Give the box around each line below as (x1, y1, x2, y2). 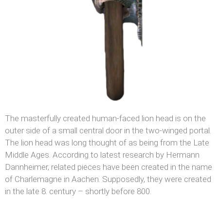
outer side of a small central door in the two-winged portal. (5, 126, 211, 136)
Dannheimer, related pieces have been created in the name (5, 162, 212, 172)
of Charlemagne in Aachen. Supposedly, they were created (5, 174, 211, 184)
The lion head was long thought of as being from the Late (5, 138, 209, 148)
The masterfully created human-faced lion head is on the (5, 113, 206, 124)
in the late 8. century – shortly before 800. (5, 186, 153, 197)
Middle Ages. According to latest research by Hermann (5, 150, 200, 160)
